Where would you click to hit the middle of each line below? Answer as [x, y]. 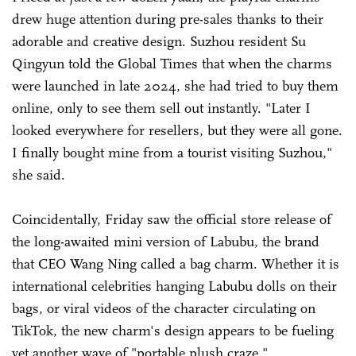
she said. [39, 174]
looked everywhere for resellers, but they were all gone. [177, 130]
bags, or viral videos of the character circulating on [164, 308]
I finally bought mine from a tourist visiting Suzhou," [172, 152]
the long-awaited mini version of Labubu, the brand [166, 241]
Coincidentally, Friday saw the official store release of [172, 219]
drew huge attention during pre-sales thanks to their [168, 19]
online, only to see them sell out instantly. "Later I [161, 108]
